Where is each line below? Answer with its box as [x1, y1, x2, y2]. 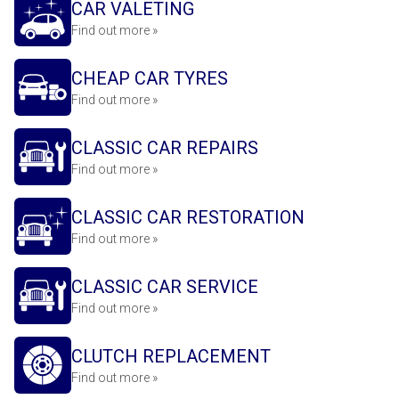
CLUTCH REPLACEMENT [71, 346, 271, 367]
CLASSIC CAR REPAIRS [71, 137, 258, 159]
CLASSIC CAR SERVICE [71, 276, 258, 297]
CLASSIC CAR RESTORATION [71, 207, 305, 228]
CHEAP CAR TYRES [71, 68, 228, 89]
